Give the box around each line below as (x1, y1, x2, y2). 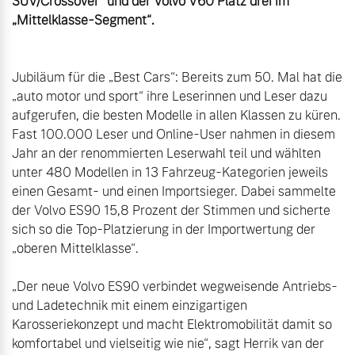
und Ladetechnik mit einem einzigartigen (12, 297, 247, 315)
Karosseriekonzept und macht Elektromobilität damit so (12, 316, 332, 334)
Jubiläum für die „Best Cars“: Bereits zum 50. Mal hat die (12, 69, 342, 86)
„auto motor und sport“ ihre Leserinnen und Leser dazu (12, 88, 327, 105)
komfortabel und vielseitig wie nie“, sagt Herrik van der (12, 335, 324, 353)
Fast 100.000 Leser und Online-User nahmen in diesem (12, 126, 335, 143)
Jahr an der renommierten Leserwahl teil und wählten (12, 145, 321, 162)
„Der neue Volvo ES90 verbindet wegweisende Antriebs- (12, 278, 338, 296)
